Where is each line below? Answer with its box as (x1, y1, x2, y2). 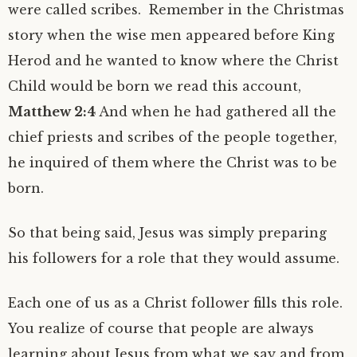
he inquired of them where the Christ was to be (8, 155, 337, 171)
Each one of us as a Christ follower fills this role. (8, 295, 343, 311)
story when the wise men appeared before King (8, 27, 335, 43)
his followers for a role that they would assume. (8, 250, 339, 266)
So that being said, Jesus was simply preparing (8, 225, 327, 241)
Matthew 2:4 (8, 104, 99, 120)
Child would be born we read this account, (8, 78, 301, 94)
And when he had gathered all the (99, 104, 336, 120)
